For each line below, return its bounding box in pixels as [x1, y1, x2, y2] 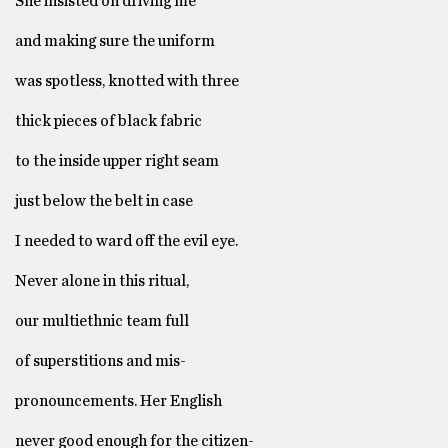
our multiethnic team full [15, 313, 192, 330]
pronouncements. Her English [15, 393, 222, 410]
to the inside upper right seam [15, 153, 219, 170]
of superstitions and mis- [15, 353, 186, 370]
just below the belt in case [15, 193, 193, 210]
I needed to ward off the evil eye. [15, 233, 238, 250]
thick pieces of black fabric [15, 113, 202, 130]
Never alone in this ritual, [15, 273, 192, 290]
